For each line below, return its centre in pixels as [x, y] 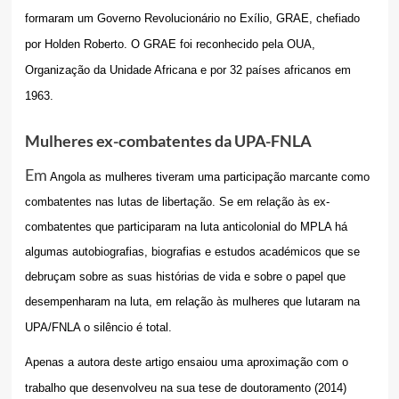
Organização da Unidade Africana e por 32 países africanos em [187, 70]
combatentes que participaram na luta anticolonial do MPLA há [186, 227]
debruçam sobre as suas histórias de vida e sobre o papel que [185, 277]
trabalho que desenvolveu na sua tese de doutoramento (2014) [185, 388]
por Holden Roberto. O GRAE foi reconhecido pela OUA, [170, 45]
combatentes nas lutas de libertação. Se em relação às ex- [177, 202]
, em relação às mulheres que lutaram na [254, 302]
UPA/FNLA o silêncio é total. [98, 328]
